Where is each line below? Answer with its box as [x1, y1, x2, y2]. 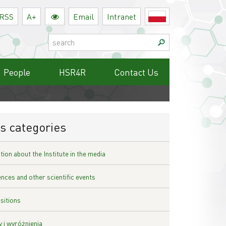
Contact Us [114, 66, 158, 78]
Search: [48, 34, 73, 44]
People [4, 66, 30, 78]
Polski [169, 11, 192, 22]
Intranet [107, 11, 136, 22]
